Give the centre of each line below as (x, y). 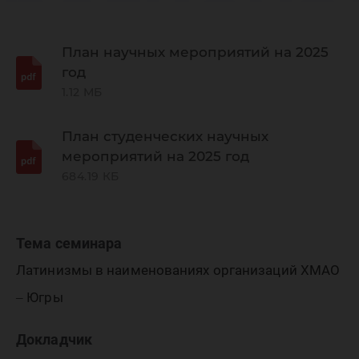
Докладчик (54, 339)
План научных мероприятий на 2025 (195, 52)
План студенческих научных (165, 136)
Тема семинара (69, 243)
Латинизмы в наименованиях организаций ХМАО (178, 270)
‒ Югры (40, 297)
